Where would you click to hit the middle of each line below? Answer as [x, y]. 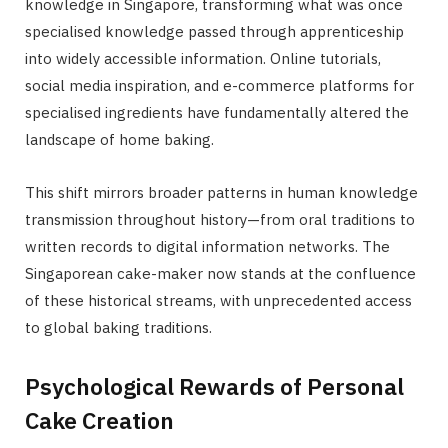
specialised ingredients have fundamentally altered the [217, 112]
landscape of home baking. [119, 139]
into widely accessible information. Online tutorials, [203, 58]
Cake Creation [99, 419]
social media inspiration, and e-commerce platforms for [219, 85]
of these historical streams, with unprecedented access [218, 300]
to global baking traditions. [118, 327]
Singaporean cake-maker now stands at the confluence [220, 273]
